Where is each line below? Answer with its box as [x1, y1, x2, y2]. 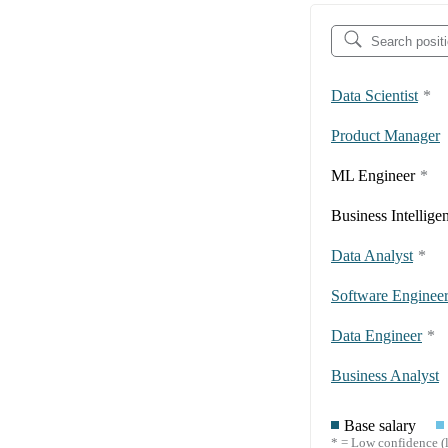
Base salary [344, 417, 416, 435]
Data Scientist [331, 87, 418, 105]
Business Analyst [331, 367, 439, 385]
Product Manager [331, 127, 440, 145]
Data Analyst [331, 247, 413, 265]
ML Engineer [331, 167, 415, 185]
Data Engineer [331, 327, 422, 345]
